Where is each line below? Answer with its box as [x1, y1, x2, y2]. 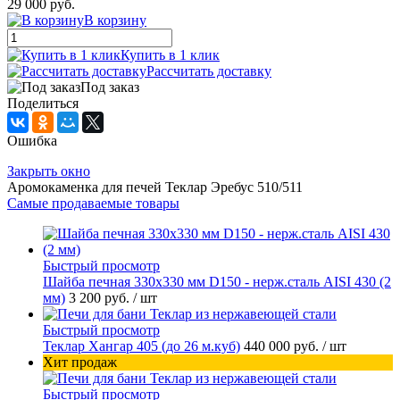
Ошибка [7, 133, 57, 149]
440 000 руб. [244, 338, 322, 354]
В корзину [84, 12, 146, 29]
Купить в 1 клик [121, 47, 220, 63]
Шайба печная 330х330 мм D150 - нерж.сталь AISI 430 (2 [43, 274, 391, 290]
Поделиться [7, 96, 79, 112]
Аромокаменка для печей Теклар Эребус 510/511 [7, 179, 303, 196]
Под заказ [80, 79, 139, 96]
